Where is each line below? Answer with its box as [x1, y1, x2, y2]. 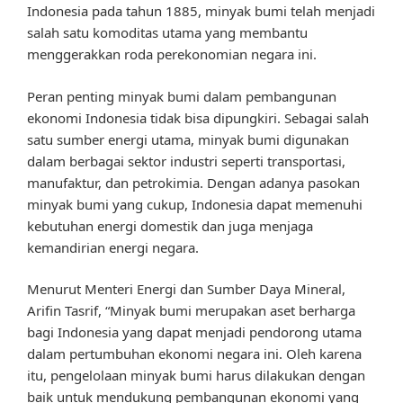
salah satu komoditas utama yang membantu [27, 23, 308, 42]
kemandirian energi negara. [27, 237, 199, 256]
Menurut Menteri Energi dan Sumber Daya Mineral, [27, 280, 345, 299]
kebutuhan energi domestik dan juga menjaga [27, 216, 313, 235]
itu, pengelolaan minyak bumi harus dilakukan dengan [27, 366, 365, 385]
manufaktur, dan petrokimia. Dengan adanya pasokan [27, 173, 360, 192]
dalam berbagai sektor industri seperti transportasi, [27, 151, 345, 170]
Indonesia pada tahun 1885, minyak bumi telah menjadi [27, 2, 375, 21]
